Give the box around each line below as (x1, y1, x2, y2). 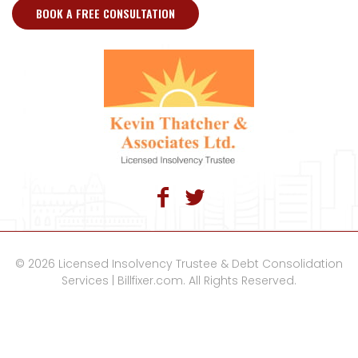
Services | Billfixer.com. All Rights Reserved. (62, 272, 296, 288)
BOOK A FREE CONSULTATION (36, 4, 175, 22)
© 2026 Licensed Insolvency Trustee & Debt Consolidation (15, 255, 343, 272)
